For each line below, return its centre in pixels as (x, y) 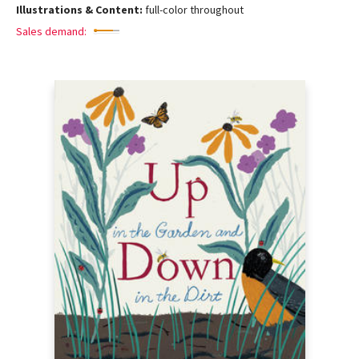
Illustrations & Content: (81, 10)
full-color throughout (194, 10)
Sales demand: (51, 31)
